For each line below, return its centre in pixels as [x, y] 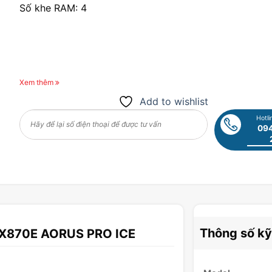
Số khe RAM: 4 [53, 8]
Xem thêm [36, 82]
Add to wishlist [174, 101]
